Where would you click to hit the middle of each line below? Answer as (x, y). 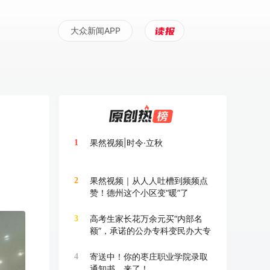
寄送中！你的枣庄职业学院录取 (149, 256)
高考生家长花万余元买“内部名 (146, 218)
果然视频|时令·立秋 (126, 143)
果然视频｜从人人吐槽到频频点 (149, 181)
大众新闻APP (95, 30)
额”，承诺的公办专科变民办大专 (150, 231)
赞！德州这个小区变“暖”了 (139, 193)
